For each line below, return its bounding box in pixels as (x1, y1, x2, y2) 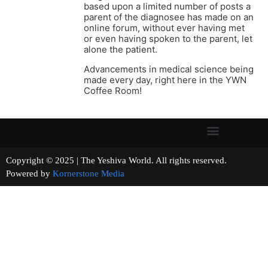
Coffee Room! (84, 85, 142, 97)
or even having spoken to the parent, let (84, 33, 252, 45)
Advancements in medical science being (84, 63, 254, 75)
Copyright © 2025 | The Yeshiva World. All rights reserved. (6, 156, 260, 166)
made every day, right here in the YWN (84, 74, 246, 86)
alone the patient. (84, 44, 157, 56)
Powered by (6, 169, 53, 179)
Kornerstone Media (53, 169, 124, 179)
